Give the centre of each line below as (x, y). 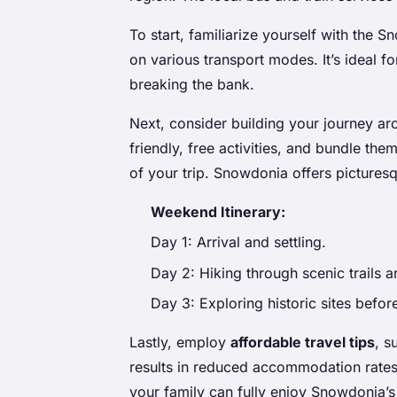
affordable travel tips (303, 343)
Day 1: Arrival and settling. (238, 242)
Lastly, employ (180, 343)
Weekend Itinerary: (218, 211)
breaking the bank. (192, 84)
